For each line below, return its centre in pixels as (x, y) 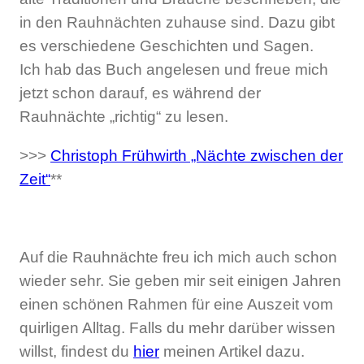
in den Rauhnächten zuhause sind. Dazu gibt (177, 22)
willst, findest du (76, 352)
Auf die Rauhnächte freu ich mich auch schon (178, 258)
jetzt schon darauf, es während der (140, 93)
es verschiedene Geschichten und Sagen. (167, 45)
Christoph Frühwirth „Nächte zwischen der (197, 155)
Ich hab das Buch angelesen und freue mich (174, 69)
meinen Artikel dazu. (232, 352)
